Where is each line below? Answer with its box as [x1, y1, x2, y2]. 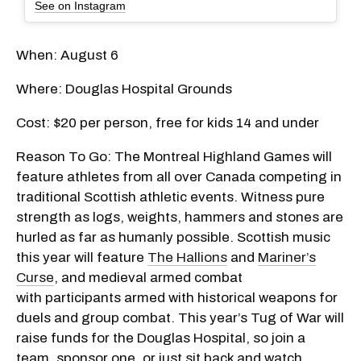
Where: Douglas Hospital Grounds [16, 81, 232, 97]
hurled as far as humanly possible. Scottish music [16, 229, 330, 245]
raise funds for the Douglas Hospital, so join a [16, 330, 305, 346]
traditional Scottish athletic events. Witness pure [16, 189, 325, 205]
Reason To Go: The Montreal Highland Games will [16, 148, 332, 164]
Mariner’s [258, 249, 316, 265]
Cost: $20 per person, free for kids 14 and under [16, 114, 319, 131]
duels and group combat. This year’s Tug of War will [16, 309, 344, 326]
